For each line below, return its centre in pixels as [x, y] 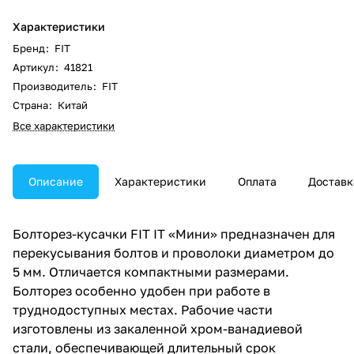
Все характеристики [64, 125]
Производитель [54, 86]
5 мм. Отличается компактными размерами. [151, 271]
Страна [32, 105]
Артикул [35, 67]
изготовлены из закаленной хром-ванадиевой [158, 328]
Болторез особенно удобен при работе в [141, 290]
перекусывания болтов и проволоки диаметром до [173, 252]
